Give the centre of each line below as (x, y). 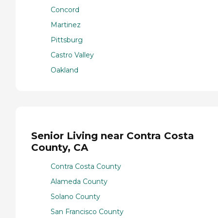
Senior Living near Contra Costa (113, 136)
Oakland (64, 70)
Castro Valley (72, 55)
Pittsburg (67, 40)
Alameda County (79, 181)
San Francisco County (87, 211)
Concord (65, 9)
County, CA (60, 148)
